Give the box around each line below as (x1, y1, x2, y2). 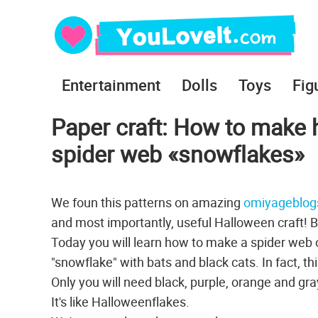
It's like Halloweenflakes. (51, 293, 190, 310)
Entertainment (62, 75, 160, 95)
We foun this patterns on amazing (51, 194, 243, 211)
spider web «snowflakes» (51, 138, 305, 169)
